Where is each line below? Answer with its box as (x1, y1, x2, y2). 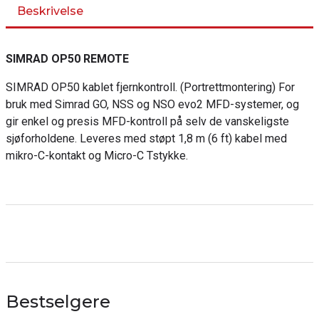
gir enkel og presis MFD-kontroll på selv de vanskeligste (6, 115, 289, 128)
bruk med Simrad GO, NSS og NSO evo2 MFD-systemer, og (6, 98, 299, 111)
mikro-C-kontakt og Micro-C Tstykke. (6, 149, 188, 162)
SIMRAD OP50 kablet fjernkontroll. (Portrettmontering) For (6, 80, 295, 94)
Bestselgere (6, 291, 110, 312)
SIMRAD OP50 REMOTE (6, 52, 129, 66)
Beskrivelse (17, 4, 83, 18)
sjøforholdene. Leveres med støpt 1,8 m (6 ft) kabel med (6, 132, 287, 145)
